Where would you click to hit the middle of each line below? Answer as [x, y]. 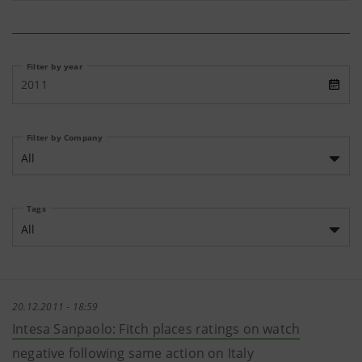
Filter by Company [65, 137]
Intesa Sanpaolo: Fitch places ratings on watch [156, 329]
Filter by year [55, 66]
